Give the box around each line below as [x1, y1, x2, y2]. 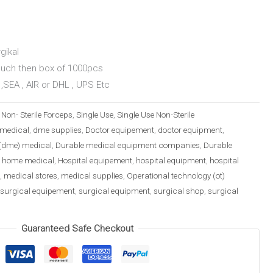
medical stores [4, 171, 57, 181]
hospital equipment [136, 155, 206, 166]
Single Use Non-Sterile [117, 110, 194, 120]
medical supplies [61, 171, 123, 181]
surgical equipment [79, 186, 150, 196]
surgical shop [154, 186, 204, 196]
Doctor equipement [85, 125, 154, 135]
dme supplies [33, 125, 82, 135]
